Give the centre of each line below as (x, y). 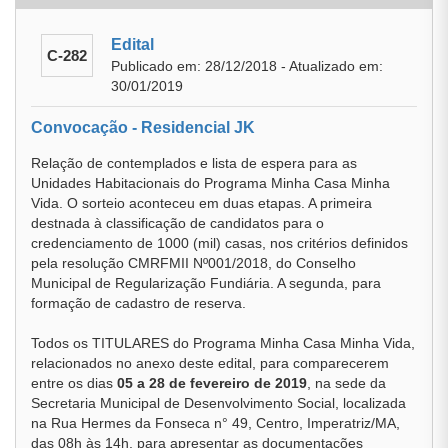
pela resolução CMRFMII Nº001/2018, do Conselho (193, 263)
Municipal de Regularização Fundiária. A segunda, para (206, 283)
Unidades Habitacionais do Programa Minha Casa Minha (210, 183)
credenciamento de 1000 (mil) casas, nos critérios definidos (219, 243)
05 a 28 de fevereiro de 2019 (212, 383)
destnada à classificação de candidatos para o (177, 223)
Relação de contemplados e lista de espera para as (194, 163)
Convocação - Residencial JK (143, 127)
